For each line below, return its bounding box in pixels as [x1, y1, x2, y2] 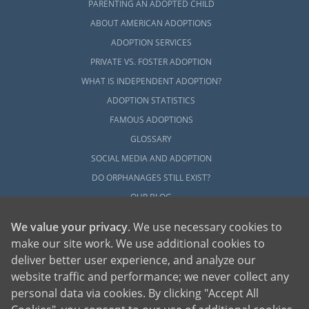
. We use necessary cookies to [128, 219, 282, 235]
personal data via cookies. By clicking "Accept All [11, 285, 259, 301]
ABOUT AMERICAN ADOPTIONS [90, 17, 212, 30]
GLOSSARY [130, 133, 172, 146]
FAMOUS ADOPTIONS [109, 114, 193, 126]
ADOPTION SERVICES [110, 37, 192, 49]
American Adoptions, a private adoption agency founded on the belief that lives [20, 297, 282, 308]
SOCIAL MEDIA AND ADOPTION [90, 152, 212, 165]
